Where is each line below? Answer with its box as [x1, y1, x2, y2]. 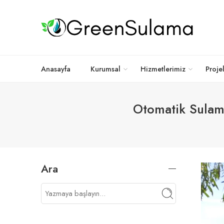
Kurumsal [90, 63, 120, 74]
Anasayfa [41, 63, 70, 74]
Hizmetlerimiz [140, 63, 185, 74]
